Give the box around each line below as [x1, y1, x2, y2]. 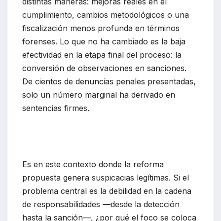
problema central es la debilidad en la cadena [22, 186, 191, 196]
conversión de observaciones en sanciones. [22, 63, 186, 74]
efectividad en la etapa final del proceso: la [22, 50, 182, 60]
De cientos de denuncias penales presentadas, [22, 76, 196, 87]
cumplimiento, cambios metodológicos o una [22, 10, 189, 20]
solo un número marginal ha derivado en [22, 90, 175, 100]
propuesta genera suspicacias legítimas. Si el [22, 173, 189, 183]
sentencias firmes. [22, 103, 89, 113]
